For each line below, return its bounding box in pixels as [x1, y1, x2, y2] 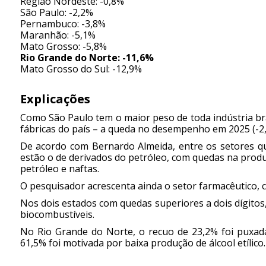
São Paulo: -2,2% [20, 6, 93, 20]
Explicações [20, 91, 90, 107]
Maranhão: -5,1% [20, 28, 96, 42]
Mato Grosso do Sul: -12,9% [20, 62, 142, 76]
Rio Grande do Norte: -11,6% [20, 51, 154, 65]
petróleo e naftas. [20, 162, 99, 176]
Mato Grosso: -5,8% [20, 40, 107, 53]
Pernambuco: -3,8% [20, 17, 106, 31]
